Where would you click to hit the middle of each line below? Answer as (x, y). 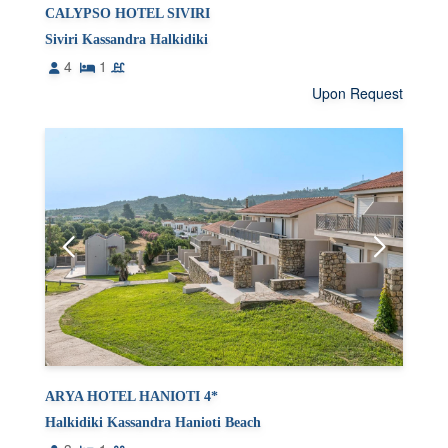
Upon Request (357, 93)
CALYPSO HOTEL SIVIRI (128, 14)
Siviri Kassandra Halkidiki (127, 40)
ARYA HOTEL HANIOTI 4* (132, 397)
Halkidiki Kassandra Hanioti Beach (153, 423)
